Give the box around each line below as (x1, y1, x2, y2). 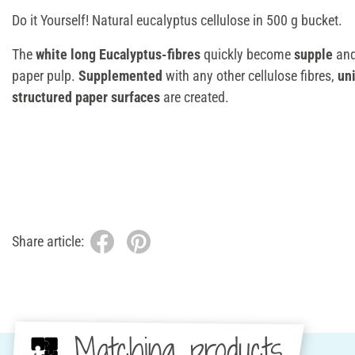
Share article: (12, 233, 84, 250)
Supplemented (78, 67, 162, 84)
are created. (163, 88, 229, 105)
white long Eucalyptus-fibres (32, 45, 200, 63)
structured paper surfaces (12, 88, 163, 105)
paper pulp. (12, 67, 78, 84)
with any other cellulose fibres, (162, 67, 338, 84)
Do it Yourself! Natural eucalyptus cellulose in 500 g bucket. (12, 11, 342, 29)
